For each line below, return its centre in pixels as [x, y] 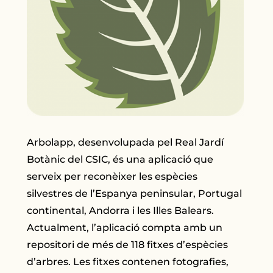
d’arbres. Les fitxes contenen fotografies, [128, 262]
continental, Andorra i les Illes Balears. [121, 211]
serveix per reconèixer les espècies [112, 177]
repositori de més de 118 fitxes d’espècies [128, 245]
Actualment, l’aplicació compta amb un [125, 228]
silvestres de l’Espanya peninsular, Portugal [135, 194]
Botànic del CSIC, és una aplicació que [120, 160]
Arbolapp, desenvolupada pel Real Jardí [126, 143]
